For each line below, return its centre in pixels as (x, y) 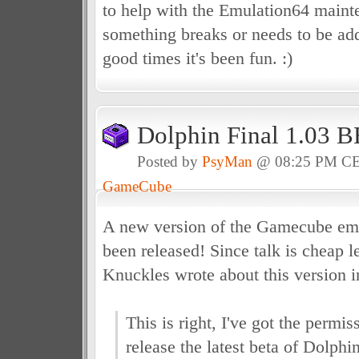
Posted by (169, 161)
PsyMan (227, 161)
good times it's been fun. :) (197, 58)
